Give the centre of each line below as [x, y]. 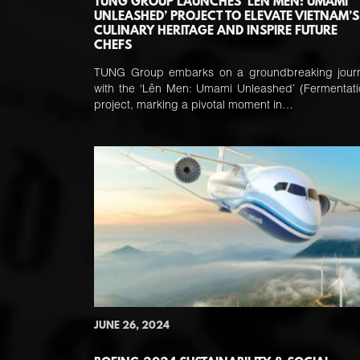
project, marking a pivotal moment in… [194, 106]
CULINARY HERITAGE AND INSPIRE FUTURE [216, 31]
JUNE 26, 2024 [132, 326]
